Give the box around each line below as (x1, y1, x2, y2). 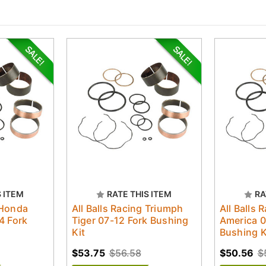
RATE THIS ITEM (107, 188, 172, 199)
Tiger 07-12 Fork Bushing (71, 214, 189, 226)
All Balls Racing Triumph (71, 202, 183, 214)
